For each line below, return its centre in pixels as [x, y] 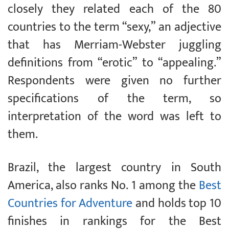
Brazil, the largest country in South [114, 168]
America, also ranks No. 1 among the [103, 186]
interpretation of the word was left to [114, 117]
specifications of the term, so [114, 99]
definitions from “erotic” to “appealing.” [114, 63]
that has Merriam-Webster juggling [114, 45]
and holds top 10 [177, 204]
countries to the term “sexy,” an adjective [114, 27]
